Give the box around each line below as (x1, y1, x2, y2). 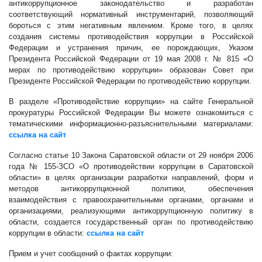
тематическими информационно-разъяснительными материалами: (9, 119, 253, 128)
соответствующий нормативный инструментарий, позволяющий (9, 10, 253, 19)
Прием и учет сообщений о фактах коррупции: (9, 249, 173, 258)
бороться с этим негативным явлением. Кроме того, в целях (9, 21, 253, 30)
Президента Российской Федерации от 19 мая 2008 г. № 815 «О (9, 54, 253, 63)
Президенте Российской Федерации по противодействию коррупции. (9, 77, 251, 85)
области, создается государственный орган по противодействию (9, 218, 253, 226)
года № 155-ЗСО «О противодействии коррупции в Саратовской (9, 162, 253, 171)
